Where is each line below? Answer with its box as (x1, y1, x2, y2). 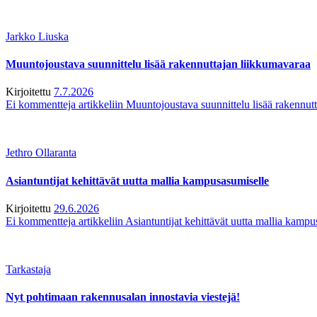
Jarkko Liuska (6, 30, 69, 42)
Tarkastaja (6, 263, 51, 276)
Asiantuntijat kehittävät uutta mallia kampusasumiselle (6, 174, 269, 187)
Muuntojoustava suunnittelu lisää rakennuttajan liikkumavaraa (6, 58, 311, 71)
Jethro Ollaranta (6, 146, 76, 159)
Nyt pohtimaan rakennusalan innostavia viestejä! (6, 291, 240, 304)
